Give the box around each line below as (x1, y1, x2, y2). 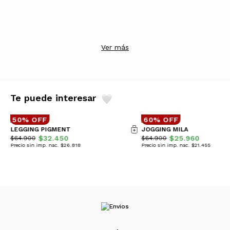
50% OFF (12, 116, 48, 124)
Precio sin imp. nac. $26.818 (10, 142, 81, 148)
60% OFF (143, 116, 179, 124)
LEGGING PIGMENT (10, 126, 70, 133)
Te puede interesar (10, 92, 99, 103)
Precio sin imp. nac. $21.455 (141, 142, 211, 148)
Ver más (101, 43, 129, 51)
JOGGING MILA (141, 126, 188, 133)
